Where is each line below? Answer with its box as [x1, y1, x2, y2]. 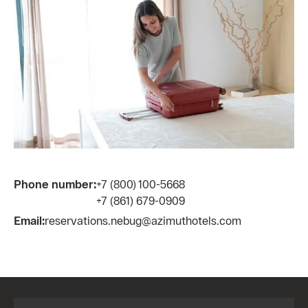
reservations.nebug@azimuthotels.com [45, 214, 241, 228]
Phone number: [14, 177, 96, 191]
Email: [14, 214, 45, 228]
